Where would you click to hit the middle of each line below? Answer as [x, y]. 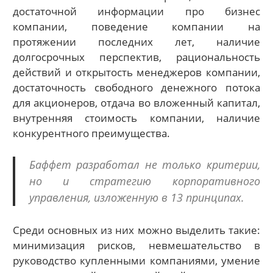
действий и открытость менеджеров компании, [136, 72]
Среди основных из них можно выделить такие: [136, 230]
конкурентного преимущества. [92, 133]
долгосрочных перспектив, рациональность [136, 57]
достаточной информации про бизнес [136, 11]
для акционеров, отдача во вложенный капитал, [136, 103]
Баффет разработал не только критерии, [144, 164]
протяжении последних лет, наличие [136, 42]
